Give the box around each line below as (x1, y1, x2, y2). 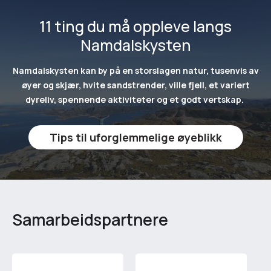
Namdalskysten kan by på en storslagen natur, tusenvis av (12, 65, 259, 76)
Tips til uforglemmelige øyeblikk (49, 130, 222, 145)
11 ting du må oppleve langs (39, 16, 232, 37)
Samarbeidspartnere (12, 209, 168, 230)
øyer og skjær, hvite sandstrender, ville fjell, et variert (21, 79, 250, 91)
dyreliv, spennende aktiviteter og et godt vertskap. (25, 94, 246, 105)
